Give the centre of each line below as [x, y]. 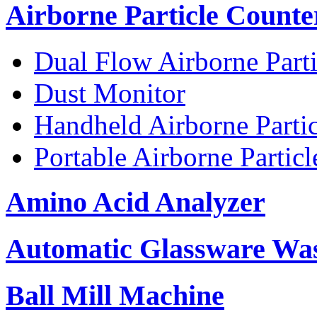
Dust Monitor [110, 93]
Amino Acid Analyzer [136, 202]
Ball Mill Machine [115, 295]
